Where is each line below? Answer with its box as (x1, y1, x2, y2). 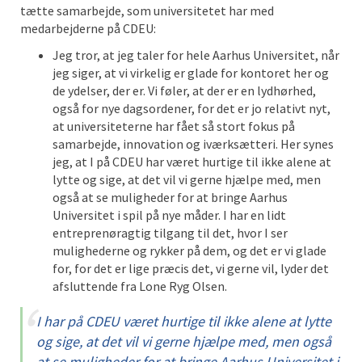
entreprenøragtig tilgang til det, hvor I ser (53, 225, 288, 241)
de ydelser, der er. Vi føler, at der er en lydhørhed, (53, 82, 316, 99)
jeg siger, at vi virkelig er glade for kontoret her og (53, 65, 329, 81)
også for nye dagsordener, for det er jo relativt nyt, (53, 100, 330, 116)
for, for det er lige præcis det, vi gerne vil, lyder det (53, 260, 329, 276)
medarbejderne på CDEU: (20, 20, 156, 36)
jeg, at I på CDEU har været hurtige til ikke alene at (53, 154, 331, 170)
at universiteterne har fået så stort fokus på (53, 118, 295, 134)
